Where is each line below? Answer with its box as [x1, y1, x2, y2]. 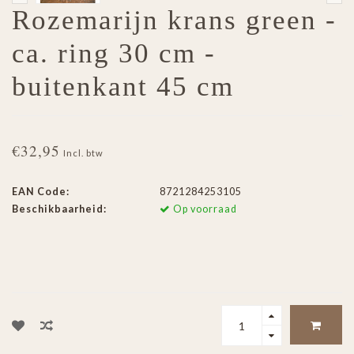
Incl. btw [63, 148, 104, 159]
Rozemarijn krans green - [12, 5, 337, 36]
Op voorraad [170, 203, 237, 216]
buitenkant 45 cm [12, 71, 234, 103]
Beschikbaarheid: [12, 203, 107, 216]
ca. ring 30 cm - [12, 38, 216, 70]
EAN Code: [12, 186, 70, 198]
